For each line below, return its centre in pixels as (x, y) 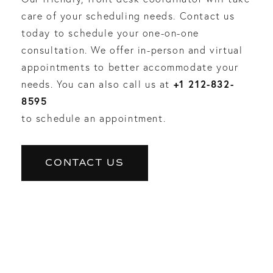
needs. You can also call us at (97, 84)
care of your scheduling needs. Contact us (128, 16)
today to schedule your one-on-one (110, 33)
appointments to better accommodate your (130, 67)
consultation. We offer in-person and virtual (132, 50)
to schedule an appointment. (94, 118)
